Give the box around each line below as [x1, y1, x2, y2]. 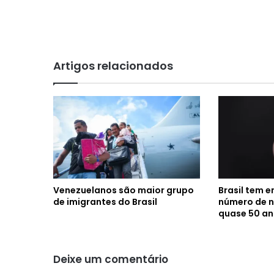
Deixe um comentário [53, 251, 168, 267]
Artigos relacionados [53, 57, 173, 73]
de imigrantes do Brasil [53, 195, 157, 208]
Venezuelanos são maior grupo [53, 183, 194, 196]
